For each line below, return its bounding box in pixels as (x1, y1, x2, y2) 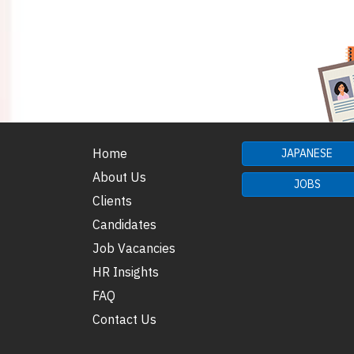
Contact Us (92, 311, 156, 328)
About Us (92, 169, 146, 186)
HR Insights (92, 264, 159, 281)
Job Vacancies (92, 240, 175, 257)
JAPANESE (281, 146, 333, 161)
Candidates (92, 217, 156, 233)
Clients (92, 193, 132, 209)
